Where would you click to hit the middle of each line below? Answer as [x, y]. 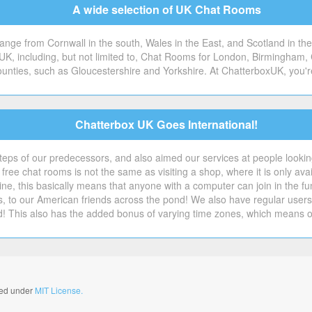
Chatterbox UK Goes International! [166, 124]
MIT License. [59, 290]
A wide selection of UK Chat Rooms [166, 9]
